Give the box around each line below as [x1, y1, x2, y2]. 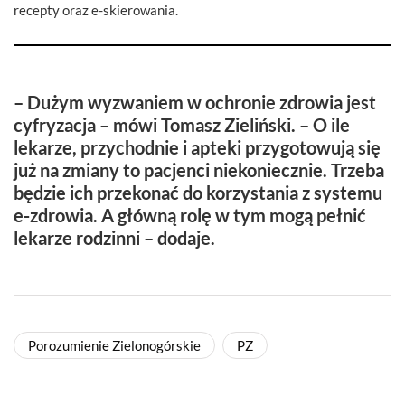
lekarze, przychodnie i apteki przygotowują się [14, 136, 381, 158]
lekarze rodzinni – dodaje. [14, 226, 219, 249]
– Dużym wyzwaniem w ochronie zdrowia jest [14, 90, 376, 113]
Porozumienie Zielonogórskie [28, 336, 201, 353]
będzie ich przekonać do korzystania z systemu [14, 181, 382, 203]
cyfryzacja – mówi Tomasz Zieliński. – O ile [14, 113, 350, 136]
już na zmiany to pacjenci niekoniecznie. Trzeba [14, 158, 384, 181]
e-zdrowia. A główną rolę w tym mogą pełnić [14, 203, 366, 226]
